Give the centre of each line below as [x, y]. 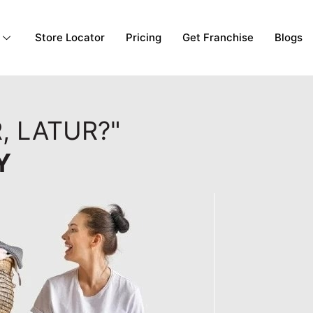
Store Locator [70, 38]
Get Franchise [218, 38]
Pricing [143, 38]
